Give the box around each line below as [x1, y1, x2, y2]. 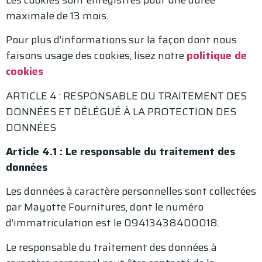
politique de [187, 47, 247, 64]
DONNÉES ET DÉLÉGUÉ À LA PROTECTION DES [6, 103, 236, 120]
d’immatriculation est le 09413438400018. [6, 215, 222, 232]
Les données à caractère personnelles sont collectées [6, 183, 256, 200]
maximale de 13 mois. [6, 7, 108, 24]
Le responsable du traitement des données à [6, 239, 217, 256]
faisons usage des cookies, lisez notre [6, 47, 187, 64]
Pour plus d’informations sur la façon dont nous [6, 32, 237, 49]
